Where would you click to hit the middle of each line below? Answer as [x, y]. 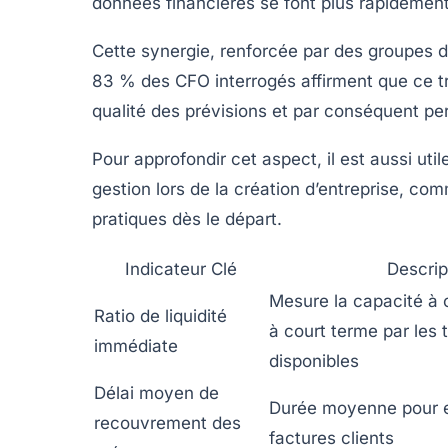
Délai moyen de [156, 393]
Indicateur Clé [180, 269]
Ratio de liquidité [160, 316]
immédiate [136, 346]
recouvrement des [167, 423]
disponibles [314, 361]
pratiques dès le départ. [187, 219]
